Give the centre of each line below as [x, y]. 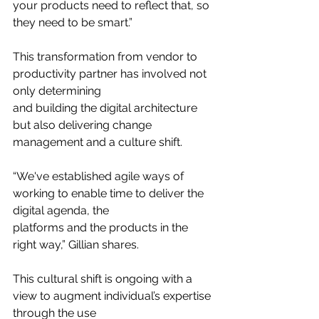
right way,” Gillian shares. [76, 245]
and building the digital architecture [106, 108]
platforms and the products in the [102, 228]
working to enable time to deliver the [110, 194]
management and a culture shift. [98, 142]
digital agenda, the [61, 211]
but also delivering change [84, 125]
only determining [57, 91]
